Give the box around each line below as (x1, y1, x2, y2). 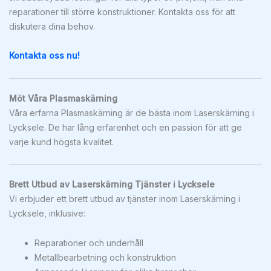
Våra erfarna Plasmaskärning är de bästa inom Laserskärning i (9, 107, 254, 118)
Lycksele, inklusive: (9, 208, 85, 218)
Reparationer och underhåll (34, 237, 143, 248)
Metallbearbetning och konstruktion (34, 252, 176, 263)
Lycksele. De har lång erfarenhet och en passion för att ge (9, 122, 242, 132)
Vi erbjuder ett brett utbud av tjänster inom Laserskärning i (9, 194, 240, 204)
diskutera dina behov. (9, 21, 95, 31)
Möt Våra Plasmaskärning (9, 93, 117, 103)
